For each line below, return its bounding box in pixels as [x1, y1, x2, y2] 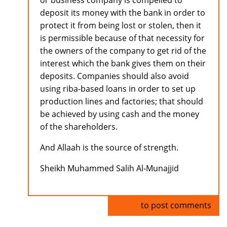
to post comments [139, 200, 211, 211]
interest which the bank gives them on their [40, 58, 206, 69]
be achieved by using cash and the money [40, 108, 199, 120]
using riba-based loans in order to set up [40, 83, 196, 95]
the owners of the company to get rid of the [40, 45, 206, 57]
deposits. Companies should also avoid [40, 70, 189, 82]
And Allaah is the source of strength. [40, 142, 178, 154]
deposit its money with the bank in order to [40, 7, 205, 19]
